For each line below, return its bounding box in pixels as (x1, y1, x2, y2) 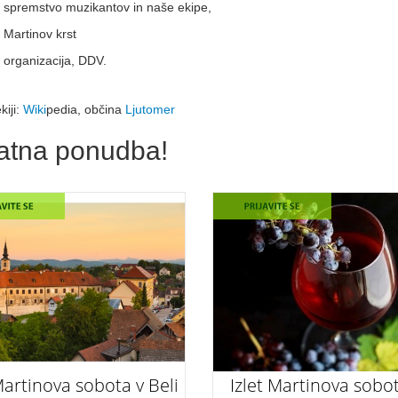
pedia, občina (46, 101, 125, 116)
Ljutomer (125, 101, 175, 116)
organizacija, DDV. (4, 52, 107, 68)
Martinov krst (4, 26, 76, 41)
